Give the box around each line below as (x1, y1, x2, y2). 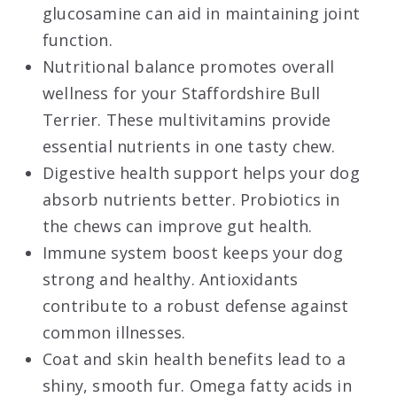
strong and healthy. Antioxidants (43, 268, 299, 290)
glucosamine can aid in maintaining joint (43, 2, 361, 24)
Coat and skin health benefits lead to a (43, 347, 346, 370)
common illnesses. (43, 321, 186, 343)
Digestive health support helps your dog (43, 161, 360, 183)
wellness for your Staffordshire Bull (43, 82, 321, 104)
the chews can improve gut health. (43, 214, 313, 237)
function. (43, 28, 113, 51)
